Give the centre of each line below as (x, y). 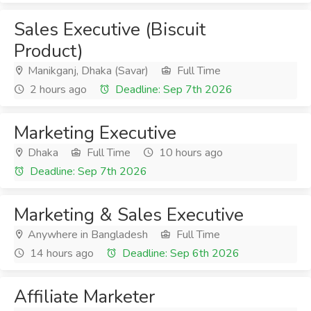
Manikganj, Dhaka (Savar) (87, 71)
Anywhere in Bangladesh (86, 235)
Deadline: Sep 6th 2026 (179, 253)
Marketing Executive (95, 133)
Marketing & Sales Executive (129, 215)
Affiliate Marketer (84, 297)
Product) (49, 51)
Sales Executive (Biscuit (110, 30)
